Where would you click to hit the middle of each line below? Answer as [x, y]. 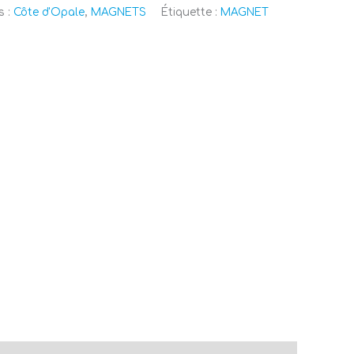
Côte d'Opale [49, 13]
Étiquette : [191, 13]
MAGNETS [119, 13]
